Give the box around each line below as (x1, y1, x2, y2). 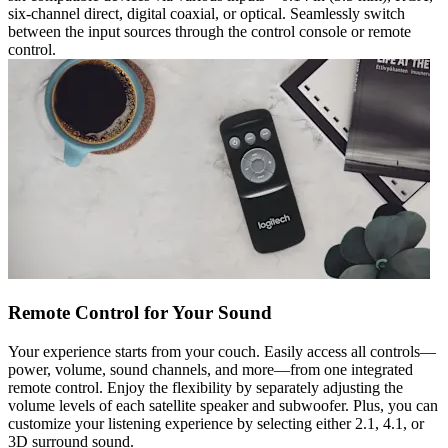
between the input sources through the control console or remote (8, 23, 411, 41)
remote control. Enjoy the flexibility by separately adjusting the (8, 378, 403, 396)
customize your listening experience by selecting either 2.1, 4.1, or (8, 414, 424, 432)
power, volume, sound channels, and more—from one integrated (8, 360, 413, 378)
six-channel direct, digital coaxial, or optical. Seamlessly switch (8, 5, 405, 23)
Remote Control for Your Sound (8, 302, 272, 324)
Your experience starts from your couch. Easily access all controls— (8, 342, 436, 360)
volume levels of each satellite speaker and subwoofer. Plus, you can (8, 396, 438, 414)
